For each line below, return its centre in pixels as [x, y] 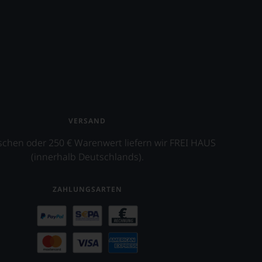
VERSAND [87, 121]
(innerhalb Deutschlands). [87, 157]
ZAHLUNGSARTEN [87, 189]
